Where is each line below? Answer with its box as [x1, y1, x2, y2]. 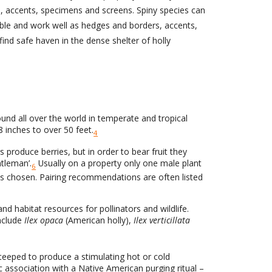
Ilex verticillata [134, 214, 191, 226]
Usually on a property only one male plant [36, 157, 202, 169]
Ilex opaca [24, 214, 64, 226]
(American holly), [63, 214, 134, 226]
